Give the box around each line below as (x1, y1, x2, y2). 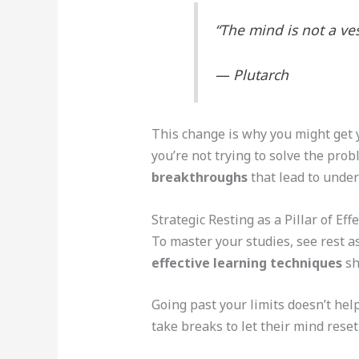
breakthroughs (151, 168, 248, 187)
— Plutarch (214, 64, 288, 84)
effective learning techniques (151, 253, 342, 272)
